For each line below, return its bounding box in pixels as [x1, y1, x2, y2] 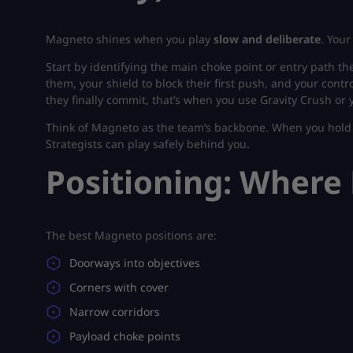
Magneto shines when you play [46, 31, 214, 46]
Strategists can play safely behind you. [46, 136, 250, 151]
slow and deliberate [214, 31, 321, 46]
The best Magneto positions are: [46, 227, 217, 243]
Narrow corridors [69, 303, 160, 319]
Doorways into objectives [69, 255, 200, 270]
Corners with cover [69, 279, 169, 295]
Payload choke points [69, 328, 180, 344]
